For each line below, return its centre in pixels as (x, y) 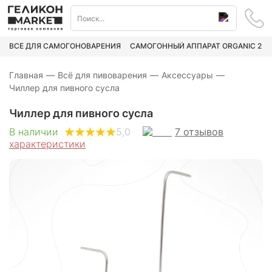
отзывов (203, 131)
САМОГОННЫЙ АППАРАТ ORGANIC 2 (196, 46)
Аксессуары (187, 75)
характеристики (47, 144)
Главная (26, 75)
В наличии (34, 132)
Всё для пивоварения (102, 75)
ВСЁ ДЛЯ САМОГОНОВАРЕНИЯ (65, 46)
